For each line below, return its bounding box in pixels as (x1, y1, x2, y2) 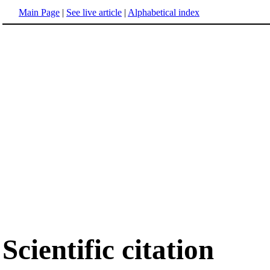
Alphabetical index (128, 7, 199, 17)
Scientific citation (2, 234, 214, 266)
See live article (66, 7, 122, 17)
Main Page (19, 7, 60, 17)
